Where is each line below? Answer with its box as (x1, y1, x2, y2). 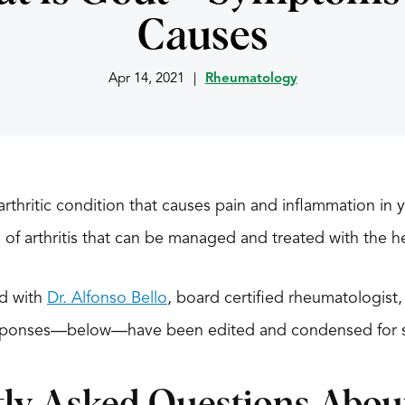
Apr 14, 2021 (108, 71, 184, 86)
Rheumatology (204, 71, 297, 86)
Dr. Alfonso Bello (47, 289, 167, 306)
